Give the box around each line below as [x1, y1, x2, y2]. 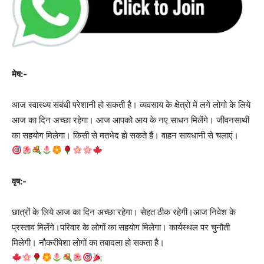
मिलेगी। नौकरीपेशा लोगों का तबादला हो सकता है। [12, 236, 164, 248]
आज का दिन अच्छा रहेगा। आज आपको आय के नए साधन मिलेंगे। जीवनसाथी [12, 114, 249, 126]
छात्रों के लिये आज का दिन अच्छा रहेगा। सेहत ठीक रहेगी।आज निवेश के [12, 206, 236, 217]
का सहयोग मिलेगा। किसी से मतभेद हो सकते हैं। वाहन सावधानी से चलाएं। [12, 129, 239, 141]
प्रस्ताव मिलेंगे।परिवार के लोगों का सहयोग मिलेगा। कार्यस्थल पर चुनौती [12, 221, 230, 233]
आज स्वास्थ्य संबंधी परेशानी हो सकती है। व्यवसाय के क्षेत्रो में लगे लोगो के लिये [12, 98, 250, 110]
